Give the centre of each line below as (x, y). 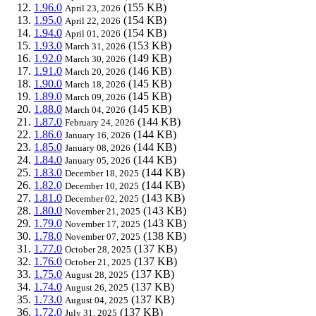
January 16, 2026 (98, 135)
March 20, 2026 (95, 71)
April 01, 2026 (93, 33)
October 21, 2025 (98, 262)
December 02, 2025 (102, 198)
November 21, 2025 (103, 211)
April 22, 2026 (93, 20)
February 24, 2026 (100, 122)
